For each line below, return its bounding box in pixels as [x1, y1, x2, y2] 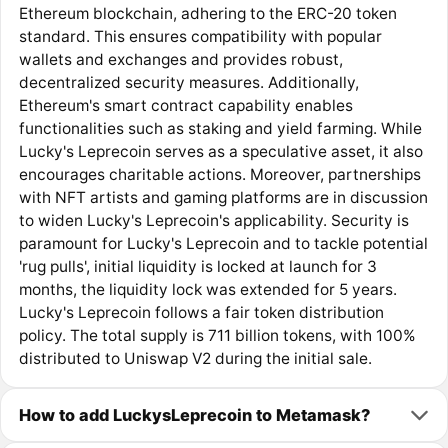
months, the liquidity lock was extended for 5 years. [18, 280, 397, 300]
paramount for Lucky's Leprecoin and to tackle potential [18, 234, 428, 254]
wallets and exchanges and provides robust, [18, 50, 343, 70]
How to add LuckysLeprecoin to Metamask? [18, 404, 370, 425]
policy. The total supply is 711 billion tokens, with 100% [18, 326, 416, 346]
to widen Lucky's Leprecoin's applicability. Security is [18, 211, 409, 231]
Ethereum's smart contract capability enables [18, 96, 353, 116]
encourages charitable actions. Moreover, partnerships [18, 165, 421, 185]
